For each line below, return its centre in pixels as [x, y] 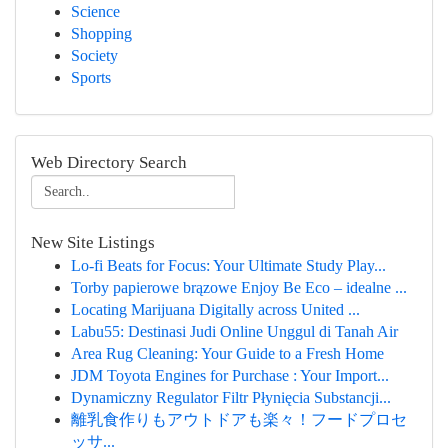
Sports [91, 77]
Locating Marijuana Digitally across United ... [215, 309]
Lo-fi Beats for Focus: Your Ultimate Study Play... [228, 265]
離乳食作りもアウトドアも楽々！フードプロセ [239, 419]
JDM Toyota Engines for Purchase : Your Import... [230, 375]
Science [95, 11]
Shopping [101, 33]
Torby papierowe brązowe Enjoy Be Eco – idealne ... [239, 287]
